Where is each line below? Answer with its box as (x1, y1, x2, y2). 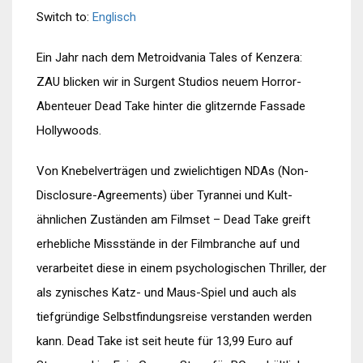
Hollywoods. (36, 123, 101, 138)
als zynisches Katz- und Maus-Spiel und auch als (36, 285, 297, 300)
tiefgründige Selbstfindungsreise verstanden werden (36, 310, 312, 324)
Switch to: (36, 10, 92, 24)
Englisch (92, 10, 136, 24)
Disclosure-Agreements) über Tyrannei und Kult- (36, 188, 293, 203)
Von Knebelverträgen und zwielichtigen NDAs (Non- (36, 164, 309, 178)
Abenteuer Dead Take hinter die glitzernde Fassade (36, 99, 305, 113)
